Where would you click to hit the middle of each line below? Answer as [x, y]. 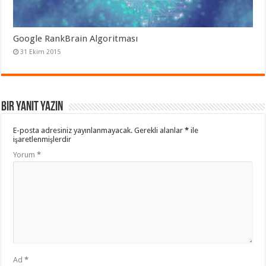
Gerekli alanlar [160, 130]
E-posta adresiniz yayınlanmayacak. [73, 130]
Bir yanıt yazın [32, 107]
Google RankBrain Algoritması [76, 38]
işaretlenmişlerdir [42, 139]
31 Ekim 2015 [41, 52]
